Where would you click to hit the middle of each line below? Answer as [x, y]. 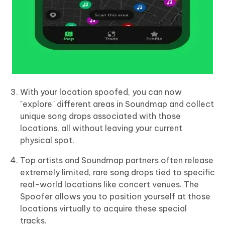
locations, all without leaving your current [101, 128]
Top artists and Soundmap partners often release [117, 160]
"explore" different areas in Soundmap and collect [117, 104]
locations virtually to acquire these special [103, 209]
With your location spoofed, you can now [101, 92]
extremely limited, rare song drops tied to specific [118, 173]
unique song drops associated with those [100, 116]
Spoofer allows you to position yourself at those [115, 197]
